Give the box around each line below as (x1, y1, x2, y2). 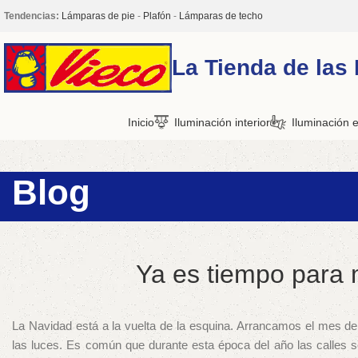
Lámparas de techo (179, 10, 263, 22)
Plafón (143, 10, 171, 22)
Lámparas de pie (62, 10, 135, 22)
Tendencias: (4, 10, 59, 22)
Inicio (127, 115, 154, 129)
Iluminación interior (173, 115, 270, 129)
